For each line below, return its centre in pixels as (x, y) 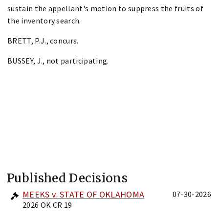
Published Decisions (67, 178)
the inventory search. (44, 20)
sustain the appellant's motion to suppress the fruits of (105, 8)
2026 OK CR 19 (47, 205)
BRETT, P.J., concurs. (43, 40)
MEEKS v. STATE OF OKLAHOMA (84, 194)
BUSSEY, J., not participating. (58, 60)
